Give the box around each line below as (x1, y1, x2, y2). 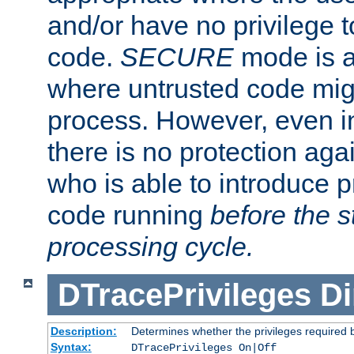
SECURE (120, 41, 234, 72)
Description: (50, 325, 117, 338)
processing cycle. (47, 231, 254, 262)
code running (47, 199, 210, 230)
